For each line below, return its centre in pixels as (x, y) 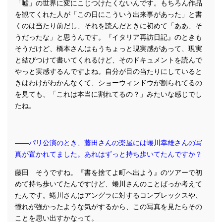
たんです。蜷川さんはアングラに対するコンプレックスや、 (109, 195)
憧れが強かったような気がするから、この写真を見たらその (109, 207)
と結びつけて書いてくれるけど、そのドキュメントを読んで (109, 60)
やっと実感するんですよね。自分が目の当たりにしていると (109, 71)
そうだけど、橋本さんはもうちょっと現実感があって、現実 (109, 49)
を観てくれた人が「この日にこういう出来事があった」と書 (109, 14)
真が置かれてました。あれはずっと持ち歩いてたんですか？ (109, 154)
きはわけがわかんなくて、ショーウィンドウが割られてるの (109, 83)
